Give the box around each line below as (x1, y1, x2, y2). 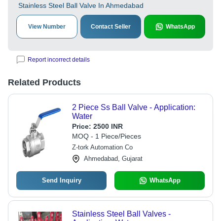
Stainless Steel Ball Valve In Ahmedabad (18, 1, 144, 9)
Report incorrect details (28, 56, 90, 63)
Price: (72, 122, 93, 130)
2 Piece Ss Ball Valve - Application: (72, 103, 195, 111)
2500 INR (93, 122, 123, 130)
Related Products (8, 77, 81, 87)
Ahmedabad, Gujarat (83, 155, 143, 162)
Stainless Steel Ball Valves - (72, 210, 171, 218)
